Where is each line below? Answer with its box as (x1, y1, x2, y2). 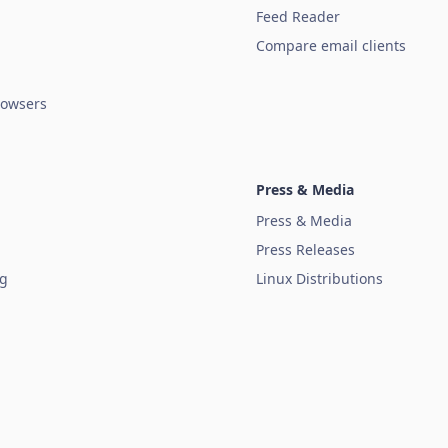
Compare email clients (256, 36, 406, 56)
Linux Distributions (256, 269, 383, 289)
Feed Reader (256, 7, 340, 27)
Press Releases (256, 240, 355, 260)
